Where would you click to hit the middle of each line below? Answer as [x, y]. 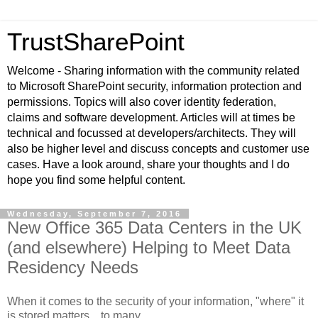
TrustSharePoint [96, 42]
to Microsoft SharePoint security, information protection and [154, 86]
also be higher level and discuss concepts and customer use [158, 149]
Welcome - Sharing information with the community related [153, 71]
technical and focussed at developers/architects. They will [152, 133]
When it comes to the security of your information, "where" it [155, 301]
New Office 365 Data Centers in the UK [154, 227]
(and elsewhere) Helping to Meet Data [149, 247]
